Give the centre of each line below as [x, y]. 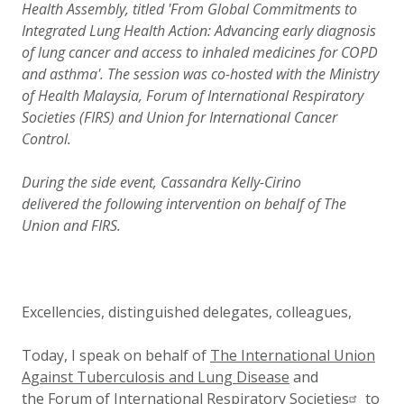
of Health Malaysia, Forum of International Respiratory [193, 96]
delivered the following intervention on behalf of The [184, 204]
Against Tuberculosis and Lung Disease [156, 377]
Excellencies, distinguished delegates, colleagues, [188, 312]
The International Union [293, 355]
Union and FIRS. [71, 225]
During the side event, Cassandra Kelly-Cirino [161, 182]
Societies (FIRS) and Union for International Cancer [179, 117]
